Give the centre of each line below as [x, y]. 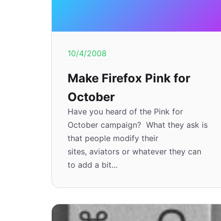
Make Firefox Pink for [129, 78]
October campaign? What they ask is [138, 125]
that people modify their [113, 138]
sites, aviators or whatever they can [134, 151]
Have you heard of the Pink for [125, 111]
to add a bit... [92, 165]
